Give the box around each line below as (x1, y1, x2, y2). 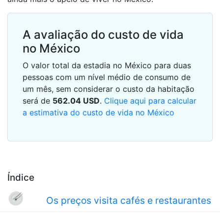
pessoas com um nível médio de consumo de (23, 72, 191, 82)
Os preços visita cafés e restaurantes (46, 194, 211, 206)
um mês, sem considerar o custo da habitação (23, 84, 194, 94)
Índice (7, 172, 34, 183)
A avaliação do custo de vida (23, 27, 184, 42)
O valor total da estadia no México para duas (23, 60, 191, 70)
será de (23, 96, 53, 106)
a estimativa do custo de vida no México (23, 108, 174, 117)
